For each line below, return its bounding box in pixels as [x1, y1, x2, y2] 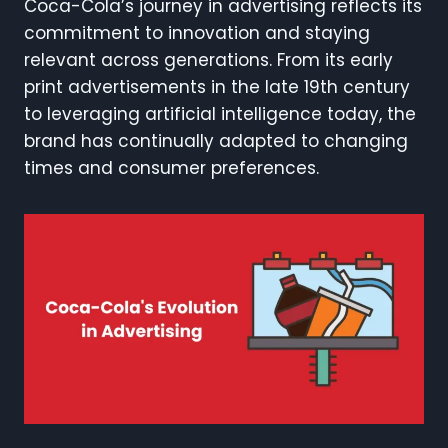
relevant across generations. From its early [24, 48, 393, 73]
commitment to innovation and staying [24, 21, 370, 46]
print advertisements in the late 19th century [24, 75, 410, 100]
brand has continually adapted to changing [24, 129, 408, 154]
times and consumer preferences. [24, 156, 319, 181]
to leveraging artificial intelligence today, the [24, 102, 416, 127]
